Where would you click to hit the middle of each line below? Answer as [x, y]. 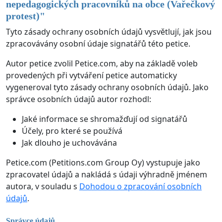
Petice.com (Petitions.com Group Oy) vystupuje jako [103, 163]
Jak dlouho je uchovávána [69, 143]
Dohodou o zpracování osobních [140, 187]
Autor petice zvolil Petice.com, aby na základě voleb [102, 64]
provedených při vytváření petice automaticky [91, 76]
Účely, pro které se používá [72, 131]
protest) [23, 16]
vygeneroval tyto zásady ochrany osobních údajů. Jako [107, 87]
